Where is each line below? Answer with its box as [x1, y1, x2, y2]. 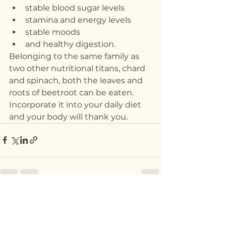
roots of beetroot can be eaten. [9, 87, 136, 97]
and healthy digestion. [25, 39, 116, 49]
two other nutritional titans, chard [9, 63, 147, 73]
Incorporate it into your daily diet [9, 99, 143, 109]
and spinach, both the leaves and [9, 75, 145, 85]
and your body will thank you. [9, 111, 128, 122]
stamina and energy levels [25, 15, 131, 25]
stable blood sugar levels [25, 3, 125, 13]
